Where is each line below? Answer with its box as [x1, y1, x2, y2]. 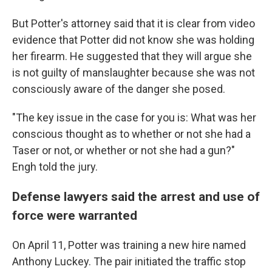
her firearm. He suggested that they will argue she [12, 50, 252, 63]
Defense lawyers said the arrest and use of [12, 189, 260, 205]
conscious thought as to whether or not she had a [12, 127, 251, 141]
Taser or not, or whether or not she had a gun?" [12, 144, 235, 157]
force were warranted [12, 208, 137, 223]
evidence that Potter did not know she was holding [12, 33, 254, 47]
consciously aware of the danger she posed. [12, 83, 225, 96]
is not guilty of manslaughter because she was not [12, 66, 255, 80]
